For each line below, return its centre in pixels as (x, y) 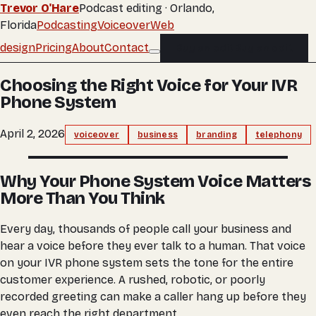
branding (217, 134)
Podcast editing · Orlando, (146, 8)
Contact (127, 47)
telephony (279, 134)
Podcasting (67, 25)
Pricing (54, 47)
